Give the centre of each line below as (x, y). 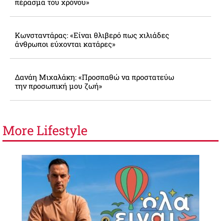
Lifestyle (62, 130)
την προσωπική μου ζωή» (58, 86)
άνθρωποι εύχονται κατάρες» (65, 44)
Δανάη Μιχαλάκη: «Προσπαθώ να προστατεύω (94, 77)
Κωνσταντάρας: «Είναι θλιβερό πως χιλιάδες (92, 35)
